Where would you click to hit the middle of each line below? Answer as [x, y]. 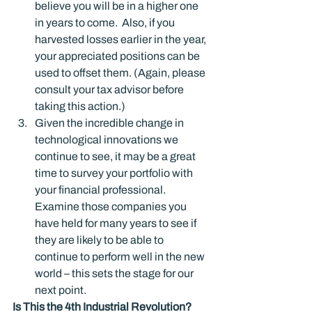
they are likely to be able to [100, 240]
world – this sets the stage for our [115, 273]
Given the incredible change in [110, 123]
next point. [61, 290]
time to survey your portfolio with [115, 173]
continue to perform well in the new [121, 257]
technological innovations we [108, 140]
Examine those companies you [112, 206]
